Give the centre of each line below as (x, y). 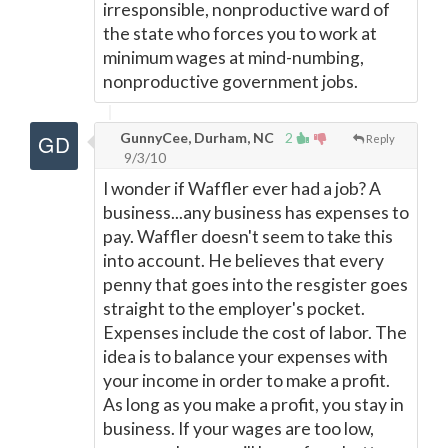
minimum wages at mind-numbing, (233, 57)
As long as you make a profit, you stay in (253, 404)
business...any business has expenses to (256, 212)
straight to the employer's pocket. (234, 308)
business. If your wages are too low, (238, 428)
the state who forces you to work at (240, 33)
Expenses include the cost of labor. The (255, 332)
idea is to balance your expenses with (245, 356)
